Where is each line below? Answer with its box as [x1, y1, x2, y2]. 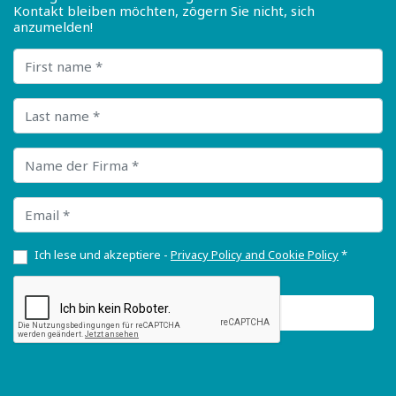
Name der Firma [12, 146, 116, 164]
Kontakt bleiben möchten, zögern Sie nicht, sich [13, 2, 315, 20]
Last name [12, 96, 77, 115]
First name [12, 47, 80, 65]
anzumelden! [13, 18, 93, 36]
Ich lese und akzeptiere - [34, 247, 171, 263]
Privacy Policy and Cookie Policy [171, 247, 339, 263]
